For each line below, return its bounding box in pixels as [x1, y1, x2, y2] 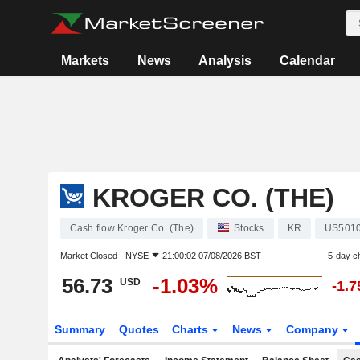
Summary [54, 323, 105, 336]
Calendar [279, 54, 335, 67]
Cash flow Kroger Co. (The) [69, 223, 194, 234]
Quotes [118, 323, 159, 336]
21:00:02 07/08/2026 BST [162, 251, 261, 260]
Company [286, 323, 342, 336]
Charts [172, 323, 212, 336]
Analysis [198, 54, 252, 67]
